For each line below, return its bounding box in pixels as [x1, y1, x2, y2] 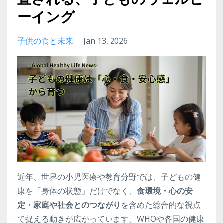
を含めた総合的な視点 [121, 199, 201, 210]
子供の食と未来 [17, 35, 73, 47]
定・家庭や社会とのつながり [17, 199, 121, 210]
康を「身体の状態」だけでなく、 [17, 185, 137, 196]
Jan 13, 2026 [83, 35, 128, 47]
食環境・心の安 [137, 185, 193, 196]
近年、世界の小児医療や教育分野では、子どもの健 [17, 171, 201, 182]
